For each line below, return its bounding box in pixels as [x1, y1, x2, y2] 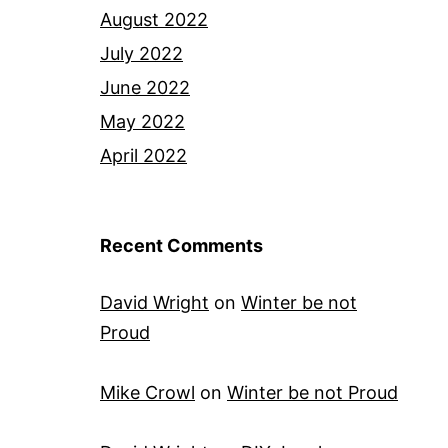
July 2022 [100, 43, 183, 65]
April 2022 [100, 145, 187, 167]
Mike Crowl [100, 382, 195, 404]
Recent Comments [100, 235, 263, 257]
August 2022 [100, 9, 208, 31]
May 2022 [100, 111, 185, 133]
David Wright [100, 292, 209, 314]
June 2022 [100, 77, 190, 99]
